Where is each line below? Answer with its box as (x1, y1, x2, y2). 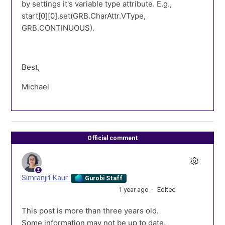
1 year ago (118, 186, 149, 194)
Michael (22, 82, 50, 92)
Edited (157, 186, 176, 194)
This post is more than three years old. (22, 206, 159, 216)
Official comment (87, 135, 138, 142)
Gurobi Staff (83, 175, 123, 182)
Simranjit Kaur (22, 173, 70, 183)
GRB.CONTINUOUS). (22, 23, 95, 33)
